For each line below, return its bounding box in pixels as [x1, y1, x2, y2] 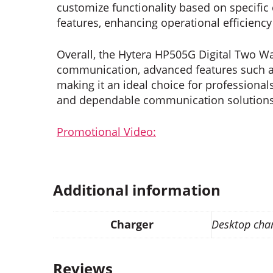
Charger [110, 217, 154, 232]
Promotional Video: [57, 124, 157, 140]
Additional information [53, 180, 221, 200]
